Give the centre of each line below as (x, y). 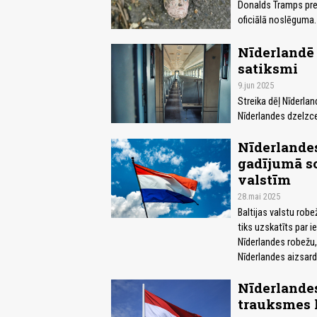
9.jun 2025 (255, 85)
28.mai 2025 (259, 196)
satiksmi (267, 68)
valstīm (264, 179)
